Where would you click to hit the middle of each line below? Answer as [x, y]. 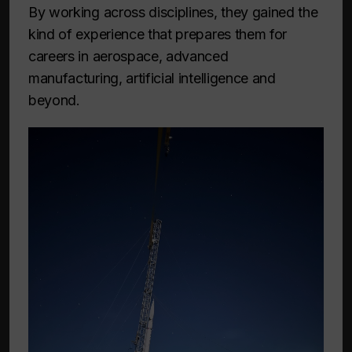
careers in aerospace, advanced [128, 56]
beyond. [54, 100]
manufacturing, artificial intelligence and [152, 78]
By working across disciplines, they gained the [173, 12]
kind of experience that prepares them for [158, 34]
